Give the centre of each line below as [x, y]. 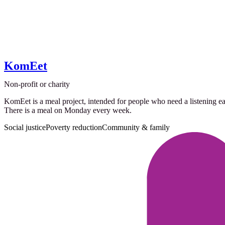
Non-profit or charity [37, 84]
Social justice [25, 127]
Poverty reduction [74, 127]
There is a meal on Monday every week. [68, 110]
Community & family [136, 127]
